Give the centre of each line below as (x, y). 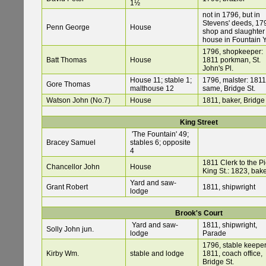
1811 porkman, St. (232, 60)
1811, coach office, (232, 254)
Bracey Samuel (71, 143)
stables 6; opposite (160, 143)
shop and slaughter (234, 32)
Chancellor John (73, 167)
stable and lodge (157, 254)
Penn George (68, 28)
